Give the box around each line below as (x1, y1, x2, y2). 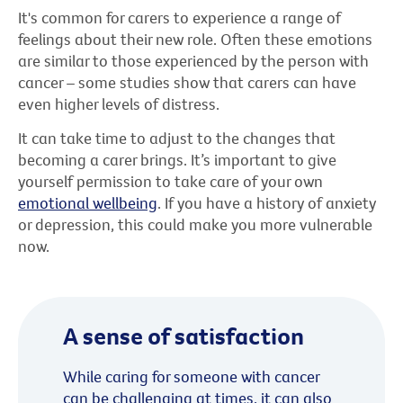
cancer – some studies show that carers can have (18, 71, 356, 93)
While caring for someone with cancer (63, 365, 319, 387)
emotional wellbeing (18, 192, 157, 213)
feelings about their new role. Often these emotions (18, 28, 372, 49)
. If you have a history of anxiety (157, 192, 376, 213)
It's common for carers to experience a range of (18, 6, 341, 28)
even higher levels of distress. (18, 93, 219, 114)
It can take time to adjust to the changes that (18, 127, 336, 148)
